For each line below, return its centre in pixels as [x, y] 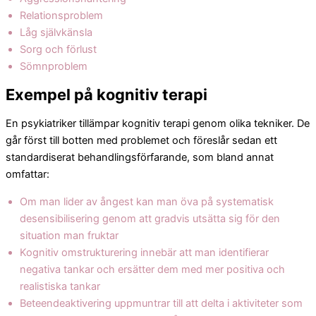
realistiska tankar [60, 286]
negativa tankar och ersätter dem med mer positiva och [152, 269]
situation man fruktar [69, 235]
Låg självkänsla [56, 32]
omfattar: [28, 175]
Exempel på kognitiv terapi [107, 95]
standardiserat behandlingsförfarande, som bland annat [140, 158]
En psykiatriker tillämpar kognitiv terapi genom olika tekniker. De [158, 124]
